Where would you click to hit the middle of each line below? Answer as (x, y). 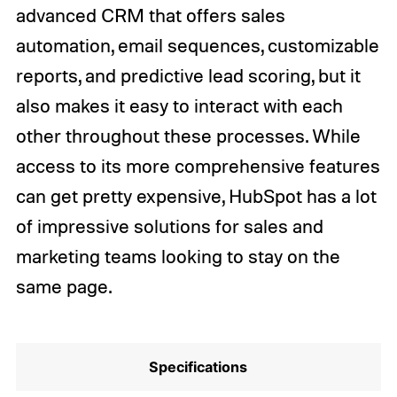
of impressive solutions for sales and (169, 226)
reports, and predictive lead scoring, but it (188, 75)
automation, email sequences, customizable (197, 45)
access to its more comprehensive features (198, 165)
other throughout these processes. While (188, 135)
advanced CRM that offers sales (150, 15)
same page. (63, 286)
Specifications (198, 367)
